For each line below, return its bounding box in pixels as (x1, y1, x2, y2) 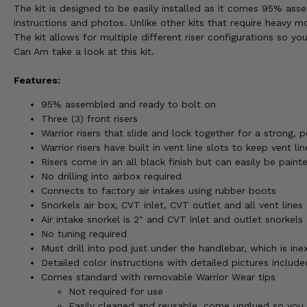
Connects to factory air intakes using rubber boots (41, 185, 276, 197)
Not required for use (69, 286, 163, 297)
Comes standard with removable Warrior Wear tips (41, 271, 275, 283)
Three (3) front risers (41, 113, 138, 125)
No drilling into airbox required (41, 171, 182, 182)
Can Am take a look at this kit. (14, 46, 154, 58)
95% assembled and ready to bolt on (41, 99, 216, 110)
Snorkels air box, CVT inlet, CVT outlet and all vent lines (41, 199, 303, 211)
